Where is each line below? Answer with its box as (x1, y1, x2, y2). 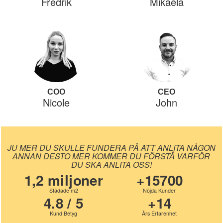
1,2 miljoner (24, 170, 103, 191)
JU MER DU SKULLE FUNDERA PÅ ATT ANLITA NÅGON (7, 141, 216, 153)
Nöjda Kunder (143, 187, 176, 195)
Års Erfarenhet (142, 210, 177, 218)
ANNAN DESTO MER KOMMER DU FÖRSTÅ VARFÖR (12, 150, 211, 162)
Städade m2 (49, 187, 78, 195)
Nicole (43, 95, 70, 110)
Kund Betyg (50, 210, 78, 218)
